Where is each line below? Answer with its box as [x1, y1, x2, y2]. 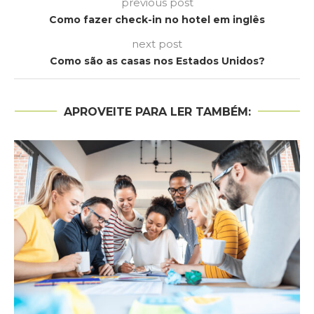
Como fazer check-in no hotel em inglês [49, 13, 265, 26]
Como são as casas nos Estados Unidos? [49, 54, 265, 67]
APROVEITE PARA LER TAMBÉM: [63, 104, 251, 118]
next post [132, 36, 182, 50]
